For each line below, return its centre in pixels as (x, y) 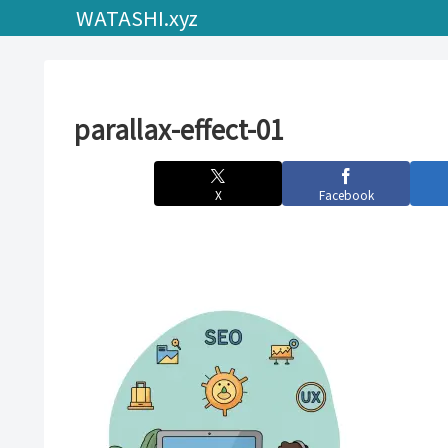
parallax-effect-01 (179, 128)
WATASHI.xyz (137, 17)
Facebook (346, 194)
